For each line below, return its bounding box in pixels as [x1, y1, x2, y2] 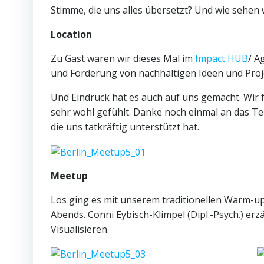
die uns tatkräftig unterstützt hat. [51, 120, 199, 133]
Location [51, 28, 92, 41]
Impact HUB [195, 52, 248, 65]
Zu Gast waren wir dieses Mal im [51, 52, 195, 65]
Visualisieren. [51, 222, 109, 236]
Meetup [51, 169, 88, 182]
